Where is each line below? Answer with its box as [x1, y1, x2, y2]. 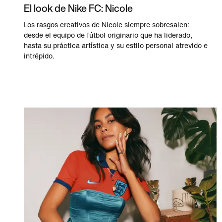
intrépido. [24, 52, 55, 60]
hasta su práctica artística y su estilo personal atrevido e [24, 42, 208, 50]
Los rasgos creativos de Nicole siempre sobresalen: [24, 21, 189, 29]
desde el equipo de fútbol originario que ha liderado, [24, 31, 192, 39]
